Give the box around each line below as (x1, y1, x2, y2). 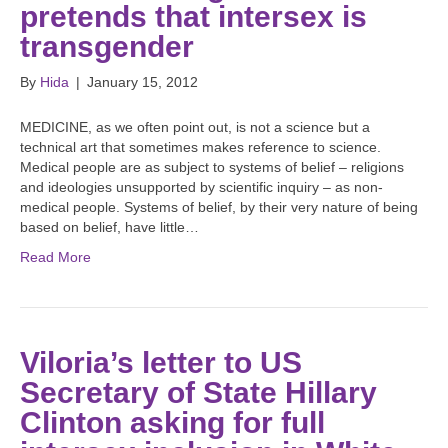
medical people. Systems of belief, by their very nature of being (20, 199, 418, 216)
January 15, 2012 (87, 74, 198, 91)
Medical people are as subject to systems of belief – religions (20, 159, 404, 176)
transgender (20, 30, 194, 64)
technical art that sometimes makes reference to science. (20, 139, 381, 156)
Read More (20, 249, 91, 266)
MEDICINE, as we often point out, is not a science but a (20, 119, 370, 136)
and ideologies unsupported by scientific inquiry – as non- (20, 179, 383, 196)
